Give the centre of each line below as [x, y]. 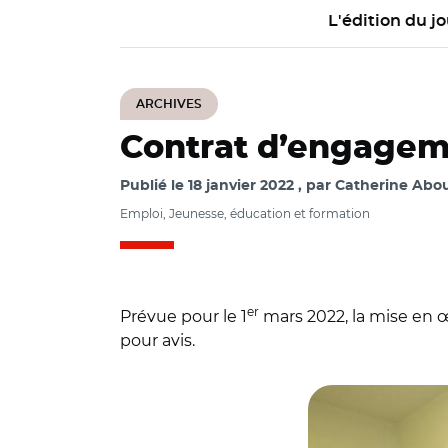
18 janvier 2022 [241, 186]
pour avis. [157, 340]
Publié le [154, 186]
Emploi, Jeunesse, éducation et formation [245, 213]
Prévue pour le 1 [183, 316]
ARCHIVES [169, 104]
